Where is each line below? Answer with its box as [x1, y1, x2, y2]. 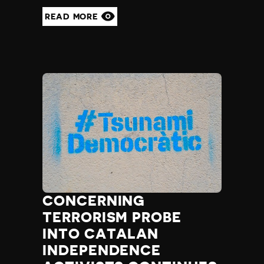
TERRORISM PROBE [42, 210, 181, 225]
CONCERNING [42, 194, 146, 208]
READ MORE [45, 12, 101, 21]
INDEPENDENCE [42, 243, 161, 258]
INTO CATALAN [42, 227, 159, 241]
